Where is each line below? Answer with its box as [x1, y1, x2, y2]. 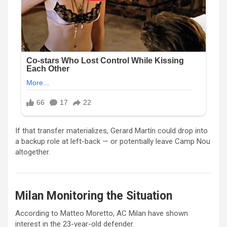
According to [15, 208, 60, 218]
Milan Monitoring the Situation [15, 188, 172, 203]
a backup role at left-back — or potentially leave [15, 136, 175, 146]
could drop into [156, 126, 208, 135]
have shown [146, 208, 188, 218]
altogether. [15, 147, 50, 157]
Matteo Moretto [60, 208, 113, 218]
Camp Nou [175, 136, 210, 146]
